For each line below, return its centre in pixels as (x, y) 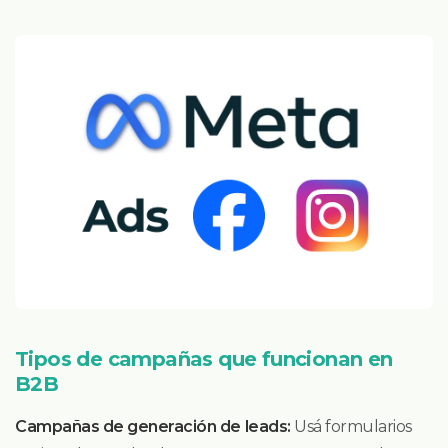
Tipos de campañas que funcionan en (204, 359)
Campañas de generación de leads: (153, 427)
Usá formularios (351, 427)
